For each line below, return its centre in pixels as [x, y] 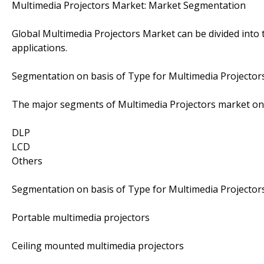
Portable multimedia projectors [81, 217]
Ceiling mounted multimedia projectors [98, 245]
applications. [39, 47]
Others [27, 161]
